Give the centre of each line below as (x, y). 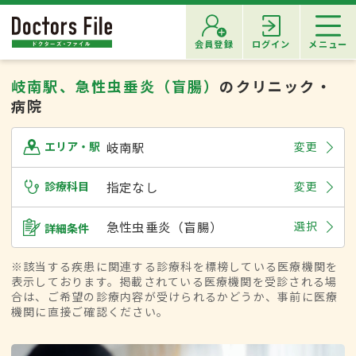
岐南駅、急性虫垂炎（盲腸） (116, 85)
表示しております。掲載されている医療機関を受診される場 (174, 282)
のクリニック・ (276, 85)
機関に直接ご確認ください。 (90, 312)
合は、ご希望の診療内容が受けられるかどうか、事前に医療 (175, 297)
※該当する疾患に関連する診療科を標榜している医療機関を (175, 267)
